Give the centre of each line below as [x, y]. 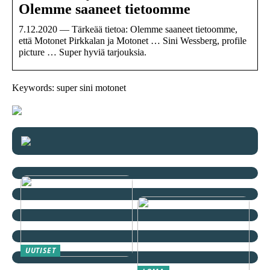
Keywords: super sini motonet [69, 87]
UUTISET [40, 250]
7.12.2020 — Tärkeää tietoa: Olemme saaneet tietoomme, [128, 29]
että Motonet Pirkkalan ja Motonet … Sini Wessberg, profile [133, 40]
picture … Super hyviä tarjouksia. [83, 52]
